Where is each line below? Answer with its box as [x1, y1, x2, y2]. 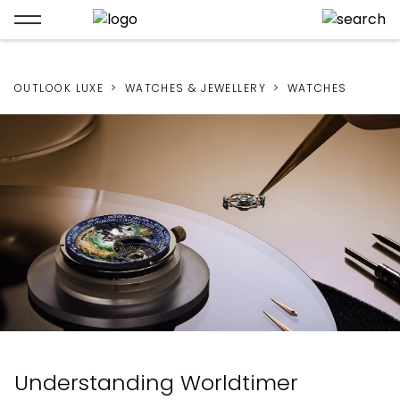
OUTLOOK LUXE [14, 80, 104, 96]
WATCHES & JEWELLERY [124, 80, 267, 96]
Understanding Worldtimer [14, 368, 298, 398]
